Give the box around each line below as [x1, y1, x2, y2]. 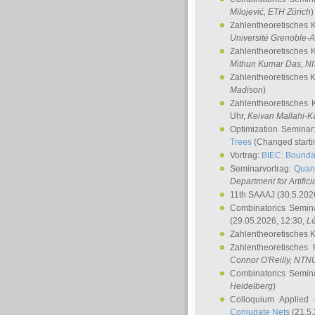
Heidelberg [230, 281, 273, 291]
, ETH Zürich [264, 7, 311, 17]
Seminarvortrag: [230, 164, 295, 174]
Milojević [230, 7, 264, 17]
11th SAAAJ [230, 190, 277, 200]
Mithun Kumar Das [230, 59, 301, 69]
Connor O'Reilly [230, 255, 290, 265]
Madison [230, 85, 263, 95]
